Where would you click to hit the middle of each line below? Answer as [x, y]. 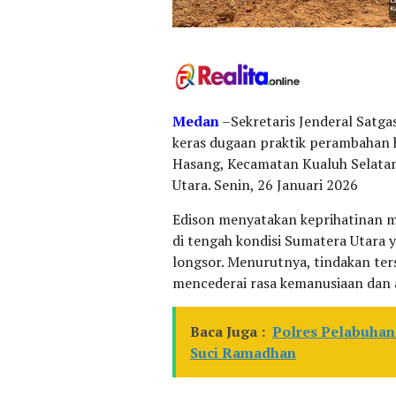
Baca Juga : [228, 331]
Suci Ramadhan [243, 352]
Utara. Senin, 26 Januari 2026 [265, 184]
